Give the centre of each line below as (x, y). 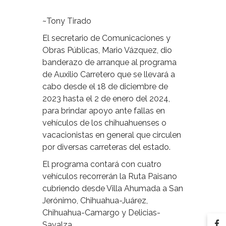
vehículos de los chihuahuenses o (104, 123)
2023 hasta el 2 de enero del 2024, (106, 98)
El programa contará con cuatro (102, 164)
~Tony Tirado (67, 21)
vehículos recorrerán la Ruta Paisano (110, 176)
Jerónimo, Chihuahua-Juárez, (95, 200)
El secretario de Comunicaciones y (106, 38)
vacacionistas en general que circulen (112, 135)
